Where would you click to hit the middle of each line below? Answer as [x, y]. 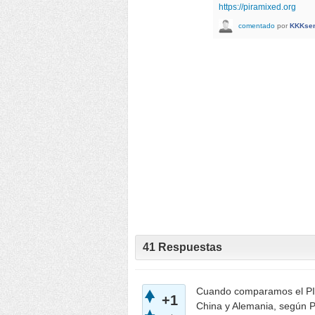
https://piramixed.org [257, 7]
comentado [257, 25]
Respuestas [189, 247]
